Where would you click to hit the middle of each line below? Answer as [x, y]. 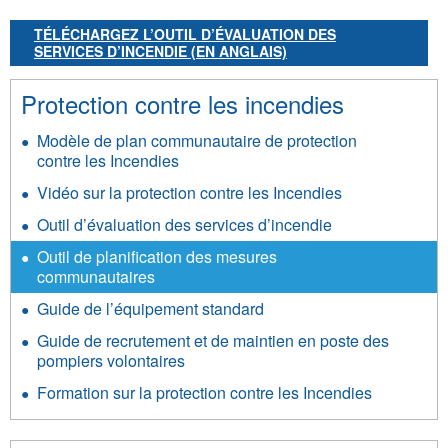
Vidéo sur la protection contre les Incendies [189, 192]
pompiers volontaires [111, 360]
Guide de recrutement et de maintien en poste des [213, 340]
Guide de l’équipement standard [150, 308]
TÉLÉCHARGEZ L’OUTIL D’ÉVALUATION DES [185, 33]
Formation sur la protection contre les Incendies [204, 392]
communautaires [96, 276]
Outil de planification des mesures [157, 256]
